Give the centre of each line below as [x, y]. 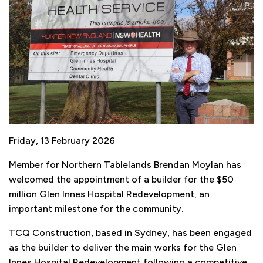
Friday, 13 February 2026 [62, 141]
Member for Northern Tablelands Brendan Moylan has [125, 165]
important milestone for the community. [96, 209]
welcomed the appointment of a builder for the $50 [121, 180]
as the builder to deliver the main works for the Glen [123, 248]
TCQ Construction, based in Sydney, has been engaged [130, 233]
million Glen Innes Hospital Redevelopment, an [109, 194]
